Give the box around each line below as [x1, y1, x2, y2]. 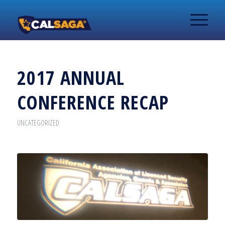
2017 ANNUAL [17, 64, 125, 90]
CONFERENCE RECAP [17, 89, 169, 115]
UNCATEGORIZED [17, 118, 59, 128]
